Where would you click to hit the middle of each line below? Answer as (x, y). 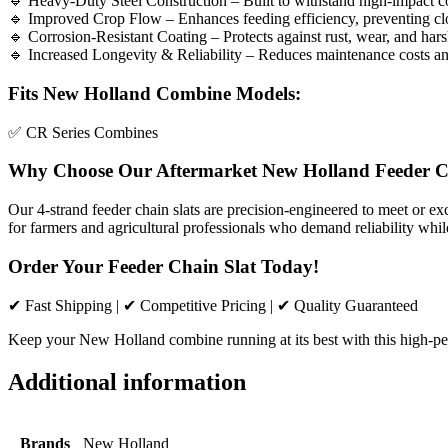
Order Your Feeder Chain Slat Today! (163, 266)
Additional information (127, 382)
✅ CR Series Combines (83, 132)
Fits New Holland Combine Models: (154, 93)
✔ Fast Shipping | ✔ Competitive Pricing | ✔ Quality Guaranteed (213, 306)
